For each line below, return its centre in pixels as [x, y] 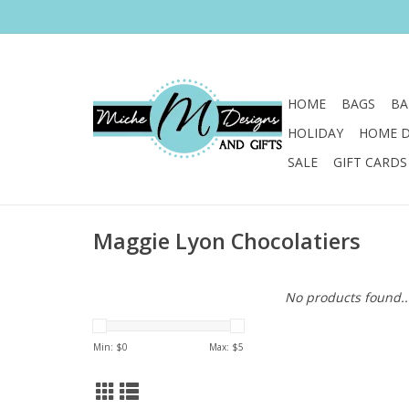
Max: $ [224, 347]
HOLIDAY [315, 133]
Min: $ [108, 347]
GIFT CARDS [370, 162]
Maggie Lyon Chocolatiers [227, 241]
